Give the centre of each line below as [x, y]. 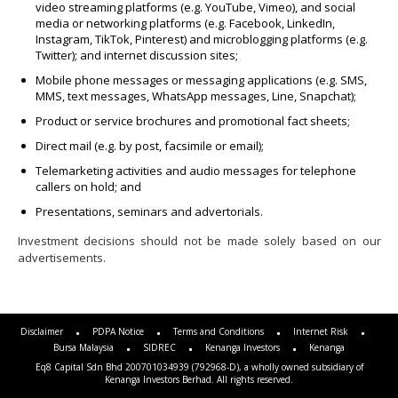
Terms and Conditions [219, 332]
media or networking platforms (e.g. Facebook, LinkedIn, [185, 24]
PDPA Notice [118, 332]
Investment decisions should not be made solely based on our [199, 241]
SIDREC [159, 348]
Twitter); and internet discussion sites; [136, 56]
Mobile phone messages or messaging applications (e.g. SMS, [201, 80]
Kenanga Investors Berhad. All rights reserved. [199, 379]
